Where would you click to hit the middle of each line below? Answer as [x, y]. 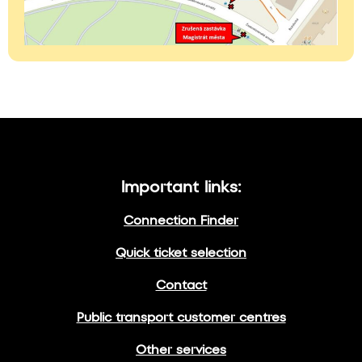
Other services [181, 351]
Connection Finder [181, 221]
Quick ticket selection [181, 254]
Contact [181, 286]
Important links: [181, 188]
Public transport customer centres [181, 318]
